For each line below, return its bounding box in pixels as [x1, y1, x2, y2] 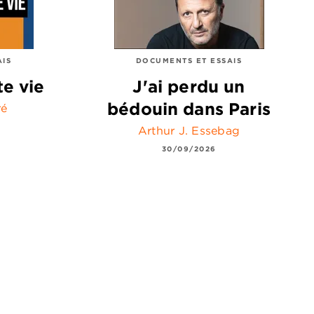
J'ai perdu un [132, 75, 245, 97]
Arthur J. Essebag [137, 123, 240, 137]
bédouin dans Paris [107, 97, 271, 119]
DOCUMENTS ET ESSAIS [135, 55, 243, 65]
